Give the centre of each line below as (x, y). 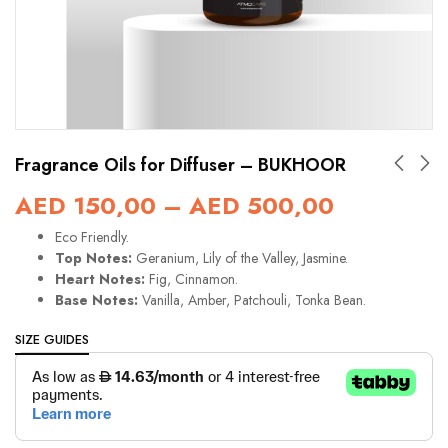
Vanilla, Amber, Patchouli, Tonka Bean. (252, 300)
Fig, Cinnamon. (191, 279)
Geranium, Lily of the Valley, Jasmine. (242, 258)
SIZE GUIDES (52, 339)
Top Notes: (95, 258)
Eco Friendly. (92, 237)
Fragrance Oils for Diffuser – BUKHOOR (180, 165)
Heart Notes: (100, 279)
